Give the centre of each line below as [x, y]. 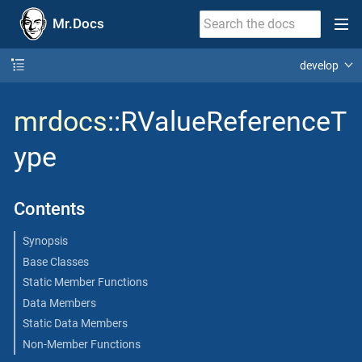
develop [320, 65]
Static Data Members [75, 324]
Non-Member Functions [81, 344]
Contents [49, 209]
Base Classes [55, 261]
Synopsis [45, 241]
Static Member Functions [85, 282]
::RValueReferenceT [227, 121]
